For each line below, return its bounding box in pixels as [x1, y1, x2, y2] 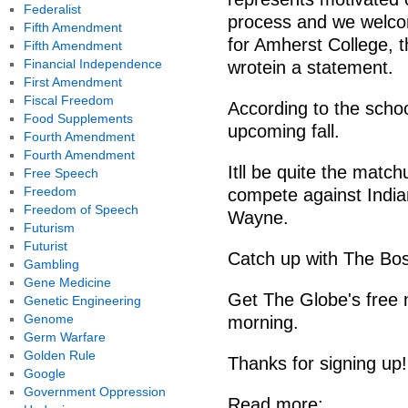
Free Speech [23, 166, 98, 180]
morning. [228, 312, 299, 332]
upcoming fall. [228, 121, 340, 141]
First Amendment [23, 75, 122, 89]
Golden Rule [23, 348, 96, 362]
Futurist [23, 239, 67, 253]
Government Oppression [23, 384, 166, 399]
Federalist [23, 2, 81, 16]
